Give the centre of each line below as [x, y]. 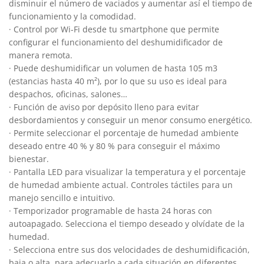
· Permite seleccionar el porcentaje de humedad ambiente [124, 133]
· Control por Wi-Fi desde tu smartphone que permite [114, 29]
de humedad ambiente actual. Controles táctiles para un [121, 184]
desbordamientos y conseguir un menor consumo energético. [131, 120]
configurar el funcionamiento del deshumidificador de [116, 42]
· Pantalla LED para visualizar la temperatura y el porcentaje [127, 171]
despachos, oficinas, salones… [68, 94]
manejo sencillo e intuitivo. [62, 197]
